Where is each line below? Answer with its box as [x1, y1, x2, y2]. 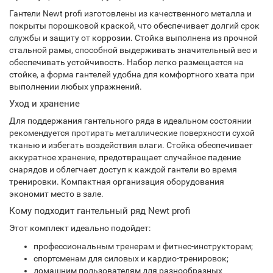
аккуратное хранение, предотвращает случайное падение [9, 152, 241, 162]
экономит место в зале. [9, 188, 104, 199]
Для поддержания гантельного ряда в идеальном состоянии [9, 115, 252, 126]
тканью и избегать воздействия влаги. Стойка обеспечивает [9, 140, 253, 150]
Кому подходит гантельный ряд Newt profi [9, 205, 190, 216]
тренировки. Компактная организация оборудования [9, 176, 224, 186]
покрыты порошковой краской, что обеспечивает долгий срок [9, 20, 260, 30]
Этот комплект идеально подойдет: [9, 222, 151, 233]
